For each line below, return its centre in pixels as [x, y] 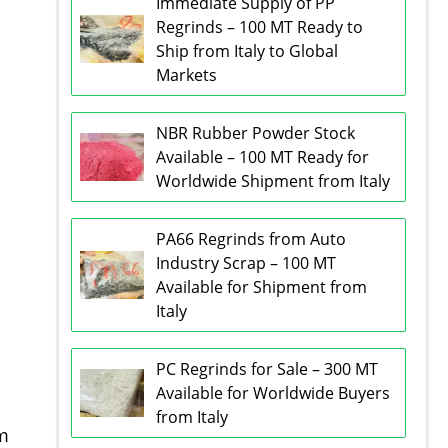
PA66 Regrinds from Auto [250, 238]
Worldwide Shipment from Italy [272, 180]
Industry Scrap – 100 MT [245, 262]
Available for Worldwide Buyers [272, 392]
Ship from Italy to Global [246, 50]
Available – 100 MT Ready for [262, 156]
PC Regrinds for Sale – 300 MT [266, 368]
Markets [186, 74]
